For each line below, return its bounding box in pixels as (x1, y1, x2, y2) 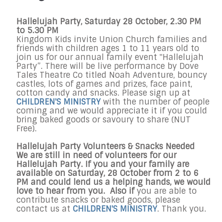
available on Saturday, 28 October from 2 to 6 (16, 168, 198, 179)
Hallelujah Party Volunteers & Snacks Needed (16, 141, 195, 152)
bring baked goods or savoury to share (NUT (16, 114, 191, 125)
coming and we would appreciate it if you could (16, 106, 207, 116)
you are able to (134, 186, 197, 197)
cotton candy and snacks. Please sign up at (16, 88, 190, 99)
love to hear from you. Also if (16, 186, 134, 197)
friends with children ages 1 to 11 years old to (16, 43, 199, 54)
